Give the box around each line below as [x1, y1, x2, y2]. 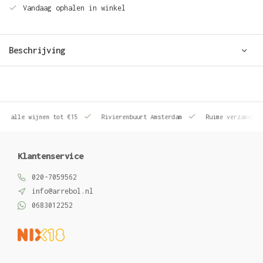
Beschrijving [9, 45, 65, 55]
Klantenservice [18, 151, 83, 161]
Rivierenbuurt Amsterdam [79, 113, 164, 120]
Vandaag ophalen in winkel [23, 4, 126, 12]
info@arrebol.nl [32, 187, 93, 195]
